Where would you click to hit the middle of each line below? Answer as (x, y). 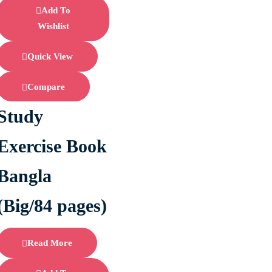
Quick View (50, 56)
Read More (50, 243)
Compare (46, 87)
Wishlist (53, 26)
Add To (56, 11)
